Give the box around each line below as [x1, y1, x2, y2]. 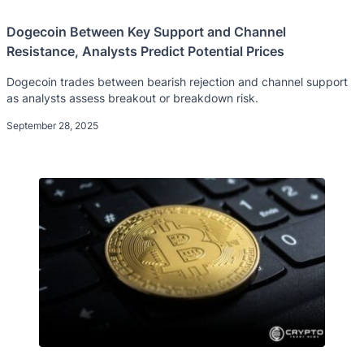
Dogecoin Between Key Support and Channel [6, 23, 286, 40]
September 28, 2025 [6, 119, 98, 132]
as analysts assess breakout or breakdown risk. [6, 90, 258, 105]
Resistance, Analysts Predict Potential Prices [6, 42, 284, 59]
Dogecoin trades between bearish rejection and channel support [6, 74, 348, 89]
